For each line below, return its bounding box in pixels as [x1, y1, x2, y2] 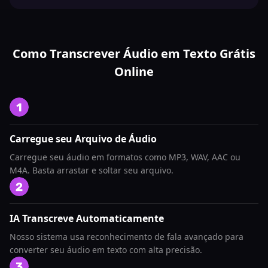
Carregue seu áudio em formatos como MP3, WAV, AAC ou [10, 151, 240, 163]
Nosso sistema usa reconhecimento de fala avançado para [10, 231, 243, 242]
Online [114, 63, 154, 80]
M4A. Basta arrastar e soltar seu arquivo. [10, 165, 173, 176]
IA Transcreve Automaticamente [10, 212, 164, 225]
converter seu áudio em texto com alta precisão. [10, 244, 202, 255]
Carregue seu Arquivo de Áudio [10, 132, 157, 145]
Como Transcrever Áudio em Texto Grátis [13, 45, 255, 62]
